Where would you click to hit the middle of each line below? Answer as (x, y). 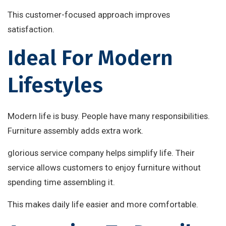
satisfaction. (31, 30)
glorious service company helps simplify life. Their (101, 153)
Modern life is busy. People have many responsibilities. (109, 116)
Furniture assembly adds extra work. (75, 131)
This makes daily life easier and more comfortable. (103, 205)
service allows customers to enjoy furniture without (104, 168)
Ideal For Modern (90, 58)
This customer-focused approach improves (89, 15)
